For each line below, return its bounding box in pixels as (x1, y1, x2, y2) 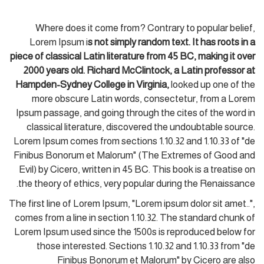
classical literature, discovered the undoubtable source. (27, 121, 255, 133)
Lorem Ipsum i (29, 36, 88, 48)
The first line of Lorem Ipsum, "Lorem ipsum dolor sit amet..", (9, 197, 255, 209)
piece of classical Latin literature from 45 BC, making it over (10, 50, 255, 62)
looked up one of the (171, 78, 255, 90)
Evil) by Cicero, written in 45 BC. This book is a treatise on (19, 163, 255, 175)
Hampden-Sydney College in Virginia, (15, 78, 171, 90)
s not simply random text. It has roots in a (88, 36, 255, 48)
